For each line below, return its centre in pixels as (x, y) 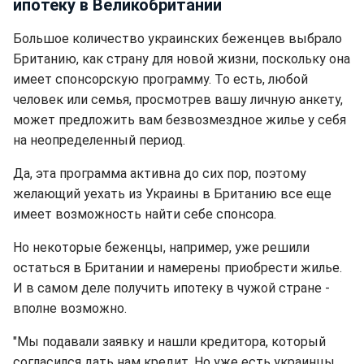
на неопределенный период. (99, 140)
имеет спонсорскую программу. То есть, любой (160, 79)
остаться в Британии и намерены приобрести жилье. (178, 268)
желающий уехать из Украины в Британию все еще (172, 194)
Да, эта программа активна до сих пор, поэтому (160, 173)
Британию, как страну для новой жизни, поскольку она (182, 59)
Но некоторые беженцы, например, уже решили (161, 247)
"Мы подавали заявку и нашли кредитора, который (169, 342)
